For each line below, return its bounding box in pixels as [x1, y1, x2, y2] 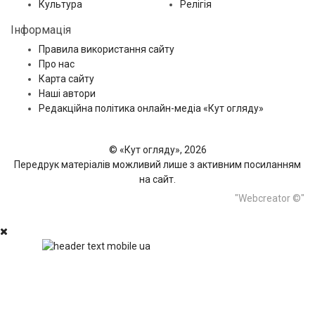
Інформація [11, 22, 71, 37]
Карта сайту [39, 72, 94, 84]
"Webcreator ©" [235, 192, 304, 204]
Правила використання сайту [39, 43, 174, 55]
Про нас [39, 58, 75, 70]
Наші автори [39, 87, 96, 99]
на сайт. [139, 173, 176, 185]
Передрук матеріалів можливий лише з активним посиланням [14, 158, 301, 170]
